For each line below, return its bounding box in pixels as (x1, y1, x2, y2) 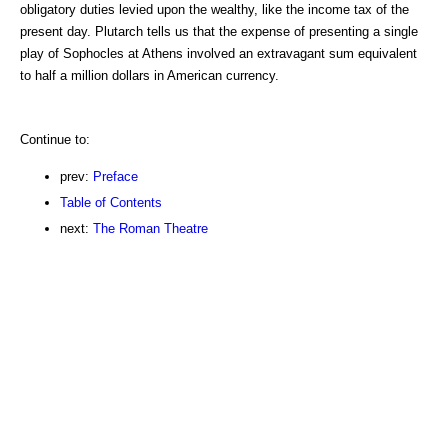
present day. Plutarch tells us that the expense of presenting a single (20, 23, 418, 39)
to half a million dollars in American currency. (20, 67, 279, 83)
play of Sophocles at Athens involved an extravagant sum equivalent (20, 45, 417, 61)
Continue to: (20, 131, 90, 147)
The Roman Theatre (93, 220, 208, 236)
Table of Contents (60, 194, 162, 210)
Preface (93, 168, 138, 184)
